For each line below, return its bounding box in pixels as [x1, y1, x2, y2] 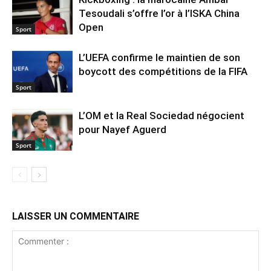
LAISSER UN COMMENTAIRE [12, 211, 139, 223]
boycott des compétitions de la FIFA [79, 65, 247, 78]
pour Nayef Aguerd [79, 123, 166, 136]
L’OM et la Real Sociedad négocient [79, 109, 244, 122]
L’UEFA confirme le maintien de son [79, 51, 240, 64]
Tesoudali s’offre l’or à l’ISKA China [79, 7, 240, 20]
